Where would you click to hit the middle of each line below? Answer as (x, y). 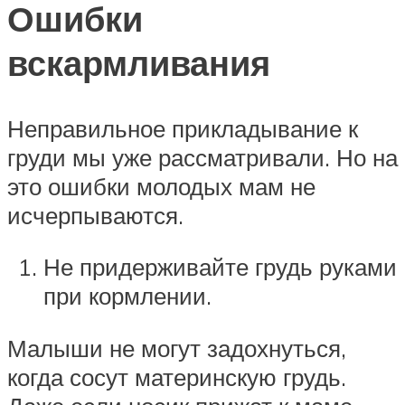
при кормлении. (127, 296)
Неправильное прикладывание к (183, 128)
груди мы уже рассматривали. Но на (202, 157)
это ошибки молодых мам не (161, 186)
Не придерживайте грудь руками (220, 267)
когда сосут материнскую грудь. (177, 377)
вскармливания (139, 62)
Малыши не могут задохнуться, (177, 348)
